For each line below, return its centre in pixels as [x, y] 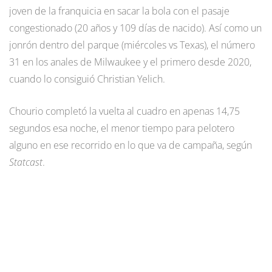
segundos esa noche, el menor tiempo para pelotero [122, 128]
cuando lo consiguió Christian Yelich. [87, 79]
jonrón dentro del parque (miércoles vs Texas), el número [132, 45]
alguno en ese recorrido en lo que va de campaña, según [131, 145]
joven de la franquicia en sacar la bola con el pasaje [119, 11]
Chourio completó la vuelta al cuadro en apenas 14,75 [124, 111]
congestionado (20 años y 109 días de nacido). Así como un [135, 28]
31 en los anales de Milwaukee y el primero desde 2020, [130, 62]
